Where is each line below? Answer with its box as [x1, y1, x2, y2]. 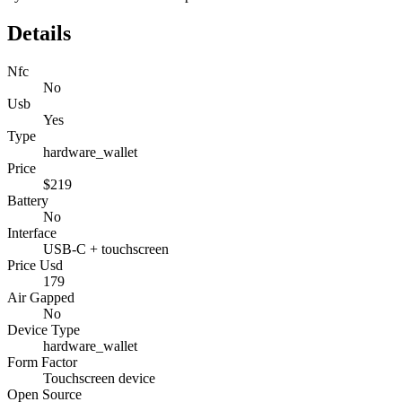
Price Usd [7, 257, 63, 273]
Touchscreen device [43, 370, 155, 386]
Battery [7, 192, 48, 208]
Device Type [7, 321, 80, 337]
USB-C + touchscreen [43, 240, 169, 257]
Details [7, 21, 71, 45]
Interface [7, 224, 57, 240]
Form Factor [7, 354, 77, 370]
